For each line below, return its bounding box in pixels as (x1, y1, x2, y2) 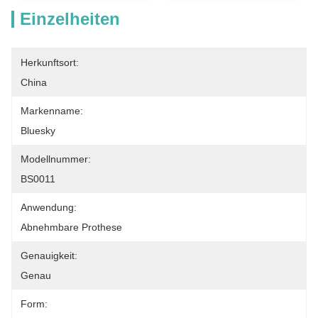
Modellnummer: (21, 153, 91, 165)
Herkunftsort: (21, 57, 79, 68)
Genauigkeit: (21, 250, 77, 261)
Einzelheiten (20, 9, 120, 28)
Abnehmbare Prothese (21, 221, 122, 233)
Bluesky (21, 125, 55, 136)
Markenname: (21, 105, 83, 116)
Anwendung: (21, 202, 77, 213)
